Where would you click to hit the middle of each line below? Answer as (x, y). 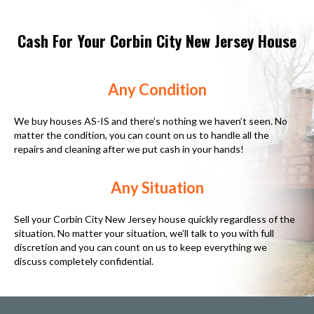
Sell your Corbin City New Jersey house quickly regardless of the (155, 219)
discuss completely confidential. (84, 261)
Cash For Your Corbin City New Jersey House (157, 40)
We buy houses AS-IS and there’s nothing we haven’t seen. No (151, 121)
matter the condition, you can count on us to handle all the (142, 135)
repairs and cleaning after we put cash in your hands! (129, 149)
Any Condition (157, 89)
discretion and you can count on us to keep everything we (141, 247)
